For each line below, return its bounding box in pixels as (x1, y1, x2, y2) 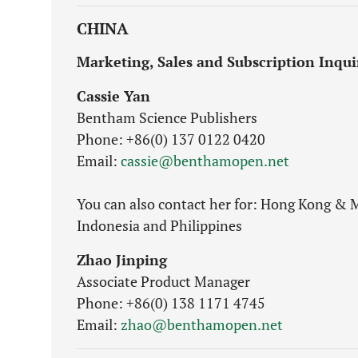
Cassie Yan (77, 86, 150, 105)
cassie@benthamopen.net (121, 151, 289, 170)
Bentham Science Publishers (77, 108, 257, 127)
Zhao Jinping (77, 250, 167, 269)
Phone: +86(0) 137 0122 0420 (77, 129, 265, 149)
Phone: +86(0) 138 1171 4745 (77, 293, 265, 312)
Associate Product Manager (77, 272, 250, 291)
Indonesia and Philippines (77, 216, 242, 235)
